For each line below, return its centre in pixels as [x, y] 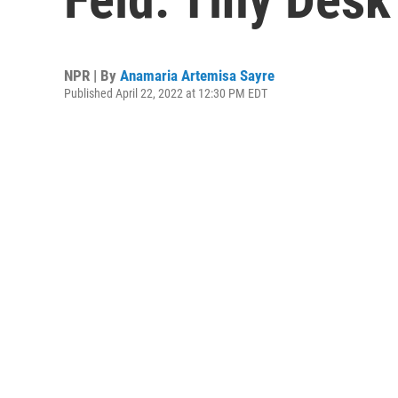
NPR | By [92, 76]
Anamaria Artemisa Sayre [197, 76]
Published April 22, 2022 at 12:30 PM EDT [166, 93]
